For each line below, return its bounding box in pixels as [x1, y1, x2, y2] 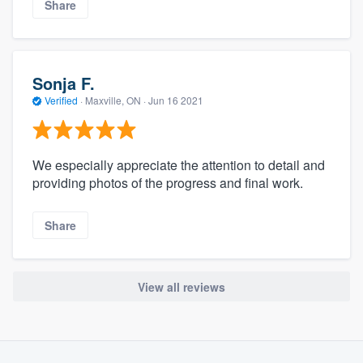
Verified [42, 92, 80, 107]
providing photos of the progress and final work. [32, 173, 303, 193]
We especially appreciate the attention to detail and [32, 156, 325, 175]
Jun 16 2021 [148, 92, 203, 107]
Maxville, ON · [83, 92, 148, 107]
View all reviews [138, 278, 225, 295]
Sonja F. [32, 70, 95, 95]
